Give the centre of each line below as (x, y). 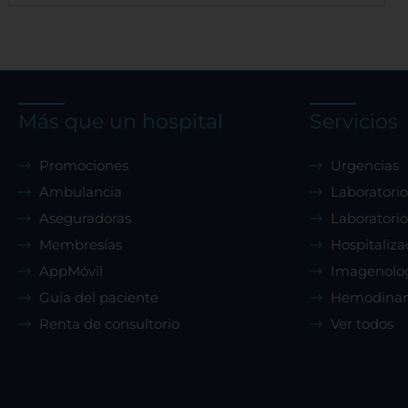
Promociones (83, 166)
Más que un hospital (121, 122)
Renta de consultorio (109, 324)
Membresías (80, 245)
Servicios (354, 122)
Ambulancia (80, 192)
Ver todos (362, 324)
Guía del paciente (98, 298)
